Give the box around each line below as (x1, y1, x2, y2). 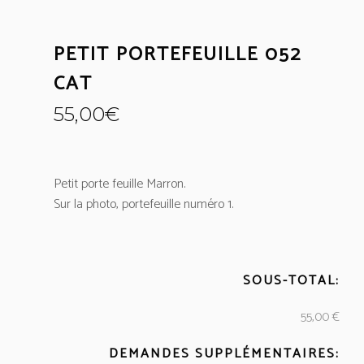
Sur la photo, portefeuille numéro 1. (54, 193, 233, 215)
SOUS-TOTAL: (243, 270, 340, 292)
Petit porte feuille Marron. (54, 173, 185, 195)
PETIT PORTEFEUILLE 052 (54, 39, 301, 71)
